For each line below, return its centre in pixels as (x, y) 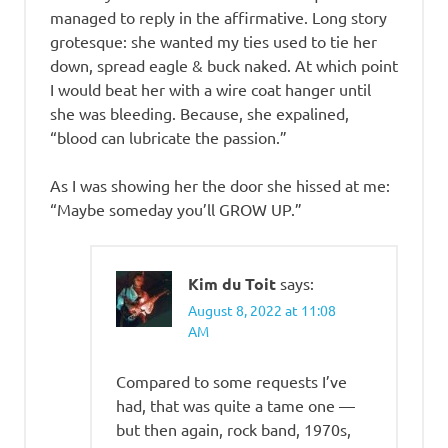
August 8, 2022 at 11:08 (262, 310)
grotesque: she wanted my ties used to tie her (213, 41)
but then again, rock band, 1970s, (233, 429)
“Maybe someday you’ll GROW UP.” (176, 209)
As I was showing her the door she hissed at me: (220, 185)
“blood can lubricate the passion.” (168, 137)
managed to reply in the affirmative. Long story (218, 17)
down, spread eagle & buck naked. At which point (224, 65)
